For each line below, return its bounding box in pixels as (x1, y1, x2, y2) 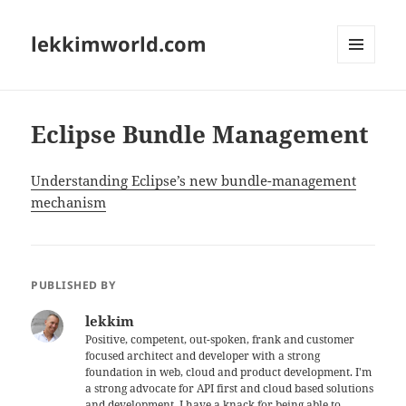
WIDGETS (337, 93, 389, 110)
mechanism (31, 193, 107, 212)
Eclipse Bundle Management (31, 118, 370, 151)
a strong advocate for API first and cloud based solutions (85, 381, 374, 397)
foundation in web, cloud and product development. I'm (85, 364, 372, 381)
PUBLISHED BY (31, 277, 116, 294)
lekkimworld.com (31, 30, 208, 58)
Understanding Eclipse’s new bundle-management (31, 171, 357, 190)
